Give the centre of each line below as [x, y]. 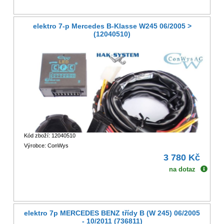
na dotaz [182, 169]
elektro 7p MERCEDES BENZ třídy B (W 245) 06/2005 [112, 213]
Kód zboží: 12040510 [49, 135]
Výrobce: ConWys [46, 145]
